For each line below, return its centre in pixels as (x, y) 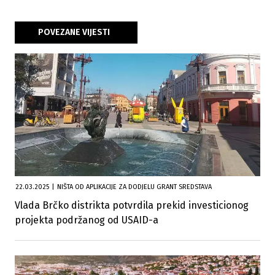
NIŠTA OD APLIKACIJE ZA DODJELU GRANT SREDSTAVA (134, 187)
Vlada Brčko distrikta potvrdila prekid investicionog (132, 206)
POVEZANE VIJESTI (74, 33)
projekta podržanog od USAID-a (87, 220)
